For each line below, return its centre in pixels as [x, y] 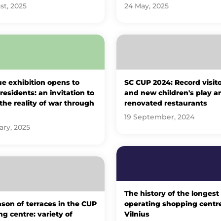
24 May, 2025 [146, 6]
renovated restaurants [166, 103]
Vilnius [137, 214]
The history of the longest [171, 194]
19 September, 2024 [159, 117]
